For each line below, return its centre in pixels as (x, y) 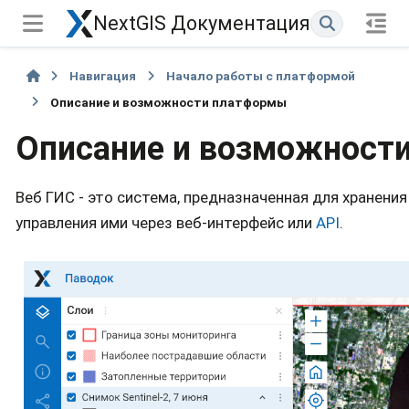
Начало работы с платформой (260, 76)
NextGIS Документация (202, 23)
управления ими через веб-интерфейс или (166, 222)
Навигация (103, 76)
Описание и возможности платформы (168, 102)
